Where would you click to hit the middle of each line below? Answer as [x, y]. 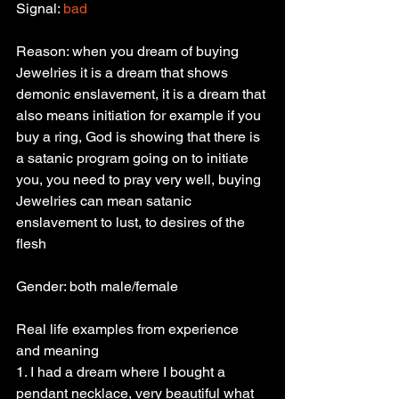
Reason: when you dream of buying [129, 51]
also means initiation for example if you [140, 115]
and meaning [57, 350]
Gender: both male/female [97, 286]
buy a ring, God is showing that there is [140, 137]
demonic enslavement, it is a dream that [142, 94]
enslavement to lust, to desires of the [132, 222]
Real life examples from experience [129, 329]
